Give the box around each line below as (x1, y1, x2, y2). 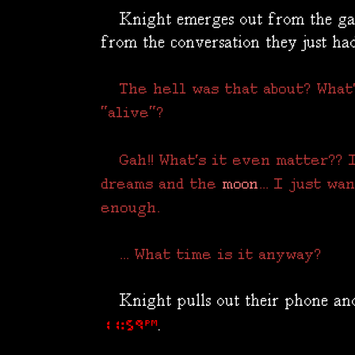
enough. (101, 200, 160, 217)
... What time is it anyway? (120, 246, 322, 264)
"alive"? (101, 105, 164, 122)
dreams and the (101, 176, 223, 193)
